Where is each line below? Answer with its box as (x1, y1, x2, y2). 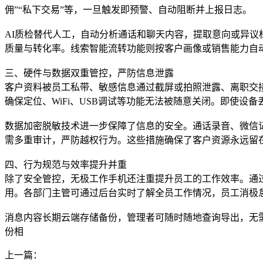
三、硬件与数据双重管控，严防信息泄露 (5, 68, 174, 79)
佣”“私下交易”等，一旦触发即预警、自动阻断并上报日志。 (5, 5, 252, 15)
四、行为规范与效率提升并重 (5, 160, 127, 170)
